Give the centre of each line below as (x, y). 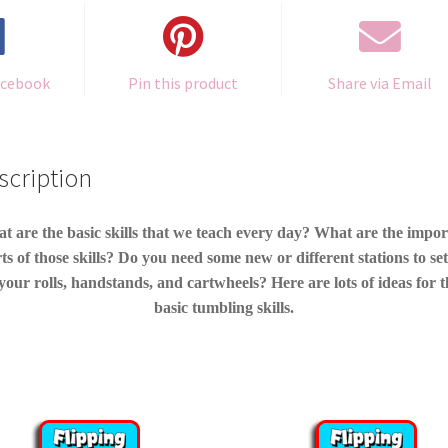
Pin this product (183, 82)
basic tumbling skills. (224, 308)
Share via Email (380, 82)
